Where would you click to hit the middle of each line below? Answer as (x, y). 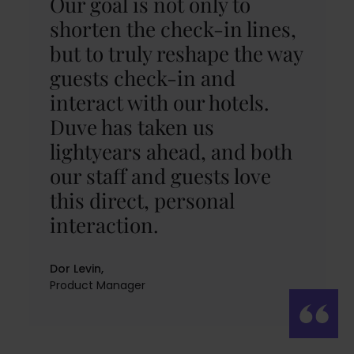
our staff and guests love (160, 175)
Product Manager (97, 285)
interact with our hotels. (159, 102)
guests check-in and (142, 77)
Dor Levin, (76, 268)
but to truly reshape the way (176, 53)
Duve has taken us (132, 126)
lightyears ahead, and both (171, 151)
